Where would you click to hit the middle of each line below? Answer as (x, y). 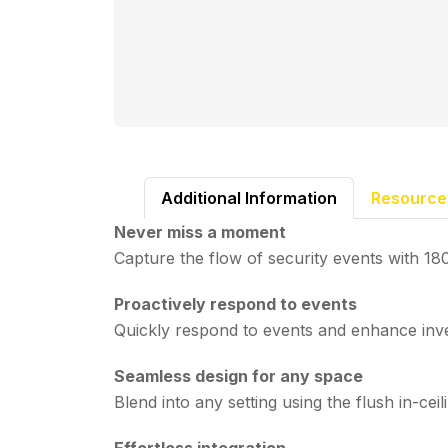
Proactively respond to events (235, 303)
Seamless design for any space (238, 375)
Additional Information (249, 197)
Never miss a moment (200, 231)
